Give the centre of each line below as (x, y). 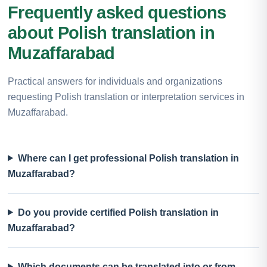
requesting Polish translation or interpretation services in (126, 97)
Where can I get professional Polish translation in (128, 158)
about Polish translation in (111, 32)
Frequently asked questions (117, 12)
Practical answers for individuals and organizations (115, 81)
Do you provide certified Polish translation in (118, 212)
